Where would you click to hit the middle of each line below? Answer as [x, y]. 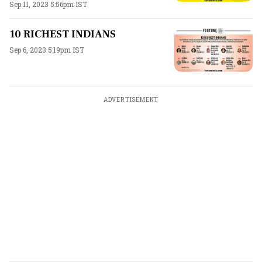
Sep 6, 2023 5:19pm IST [47, 49]
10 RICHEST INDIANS [63, 34]
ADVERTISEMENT [131, 100]
